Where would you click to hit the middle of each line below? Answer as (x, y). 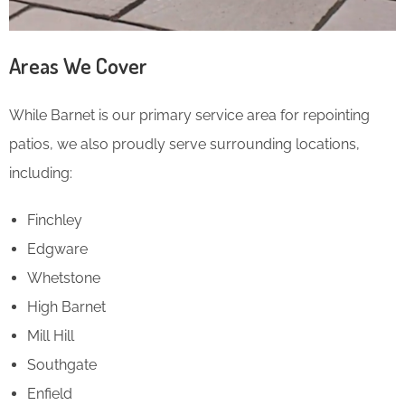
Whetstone (64, 278)
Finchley (55, 220)
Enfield (50, 393)
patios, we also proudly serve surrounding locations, (184, 144)
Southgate (62, 364)
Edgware (57, 249)
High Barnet (66, 306)
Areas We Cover (78, 65)
